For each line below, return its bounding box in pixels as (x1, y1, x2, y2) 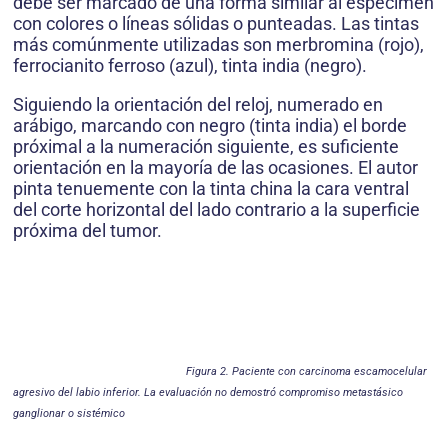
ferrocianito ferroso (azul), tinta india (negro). (13, 55, 367, 76)
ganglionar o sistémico (13, 407, 125, 420)
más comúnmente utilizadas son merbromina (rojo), (13, 34, 424, 55)
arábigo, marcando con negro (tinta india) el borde (13, 115, 407, 136)
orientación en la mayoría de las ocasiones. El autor (13, 157, 418, 178)
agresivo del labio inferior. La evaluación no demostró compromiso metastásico (13, 386, 403, 399)
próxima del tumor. (13, 220, 162, 241)
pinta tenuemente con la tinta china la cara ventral (13, 178, 409, 199)
